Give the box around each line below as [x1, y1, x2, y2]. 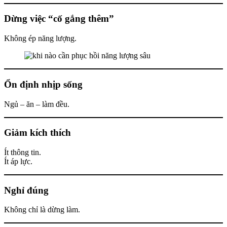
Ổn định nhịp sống [4, 79, 83, 90]
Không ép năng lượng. [4, 34, 77, 43]
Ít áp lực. [4, 157, 32, 166]
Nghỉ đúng [4, 184, 49, 196]
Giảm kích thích [4, 127, 71, 138]
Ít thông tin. [4, 147, 41, 157]
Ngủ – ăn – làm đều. [4, 99, 69, 108]
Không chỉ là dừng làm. [4, 205, 80, 214]
